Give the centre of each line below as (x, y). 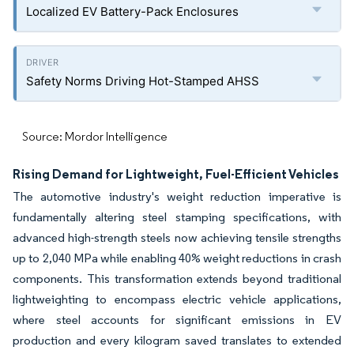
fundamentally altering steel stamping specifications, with (177, 217)
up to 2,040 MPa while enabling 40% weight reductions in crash (177, 258)
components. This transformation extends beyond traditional (177, 279)
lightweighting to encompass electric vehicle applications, (177, 299)
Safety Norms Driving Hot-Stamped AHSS (143, 81)
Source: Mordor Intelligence (95, 136)
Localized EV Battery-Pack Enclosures (132, 11)
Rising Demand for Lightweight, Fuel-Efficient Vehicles (176, 174)
